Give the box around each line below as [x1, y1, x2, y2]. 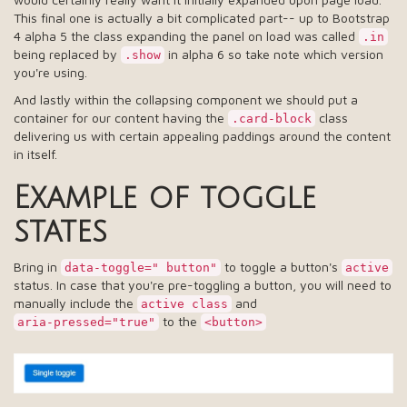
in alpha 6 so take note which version [164, 46, 383, 62]
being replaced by [14, 46, 121, 62]
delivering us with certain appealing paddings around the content [14, 128, 391, 144]
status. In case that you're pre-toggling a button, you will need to [14, 277, 392, 293]
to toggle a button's [221, 259, 342, 274]
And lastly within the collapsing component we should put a [14, 92, 358, 107]
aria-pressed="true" [17, 315, 155, 329]
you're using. [14, 65, 87, 80]
